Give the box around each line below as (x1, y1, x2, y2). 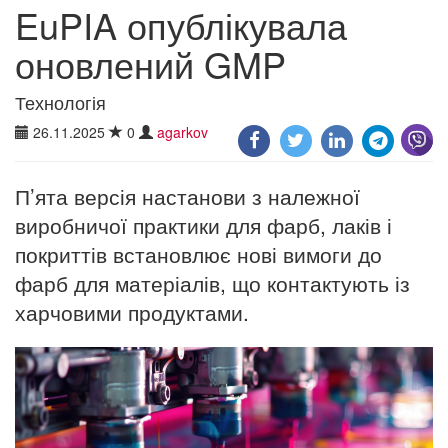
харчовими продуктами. (15, 296, 249, 327)
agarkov (157, 121, 208, 142)
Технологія (15, 88, 106, 115)
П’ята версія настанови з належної (15, 180, 360, 211)
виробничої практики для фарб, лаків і (15, 209, 392, 240)
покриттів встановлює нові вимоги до (15, 238, 382, 269)
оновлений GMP (15, 37, 286, 89)
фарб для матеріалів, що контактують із (15, 267, 410, 298)
